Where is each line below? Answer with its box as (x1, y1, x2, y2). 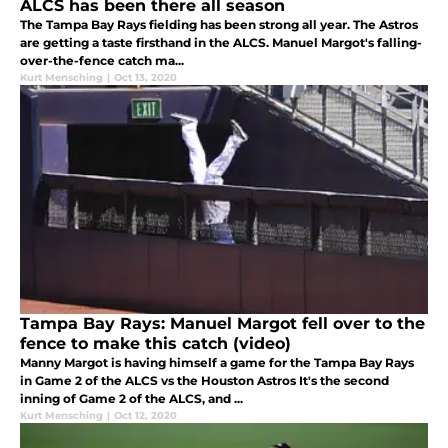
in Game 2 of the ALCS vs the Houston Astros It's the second (20, 373, 389, 389)
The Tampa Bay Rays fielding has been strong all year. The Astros (20, 17, 418, 33)
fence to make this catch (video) (20, 334, 291, 354)
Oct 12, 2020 (114, 409, 177, 423)
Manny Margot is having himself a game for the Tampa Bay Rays (20, 355, 414, 371)
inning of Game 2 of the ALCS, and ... (20, 391, 243, 407)
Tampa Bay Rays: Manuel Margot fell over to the (20, 314, 425, 334)
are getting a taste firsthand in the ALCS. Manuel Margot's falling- (20, 35, 422, 51)
